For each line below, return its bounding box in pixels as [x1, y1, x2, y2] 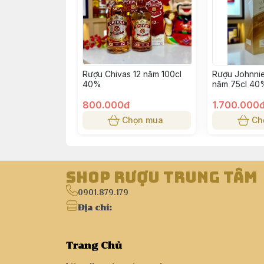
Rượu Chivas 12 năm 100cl [82, 69, 181, 79]
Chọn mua [122, 115, 163, 125]
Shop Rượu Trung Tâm [66, 167, 258, 187]
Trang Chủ [66, 240, 122, 251]
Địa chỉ [78, 202, 109, 213]
